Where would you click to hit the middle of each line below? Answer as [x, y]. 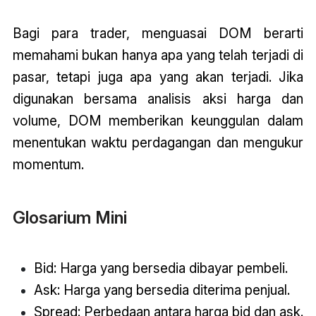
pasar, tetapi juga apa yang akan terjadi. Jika [158, 77]
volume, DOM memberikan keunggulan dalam [158, 120]
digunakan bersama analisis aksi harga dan [158, 98]
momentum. [48, 164]
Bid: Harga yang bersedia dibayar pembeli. [160, 268]
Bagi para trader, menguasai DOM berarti [158, 33]
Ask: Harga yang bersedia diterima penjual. [162, 290]
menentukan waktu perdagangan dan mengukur [158, 142]
